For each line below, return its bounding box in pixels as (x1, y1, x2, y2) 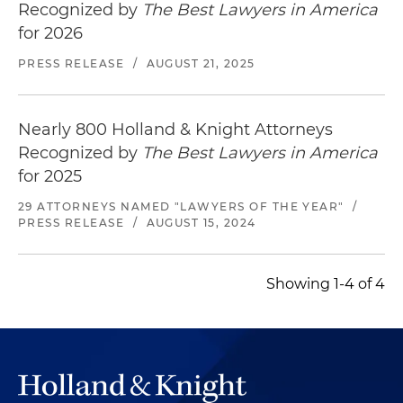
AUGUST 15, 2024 (146, 215, 256, 229)
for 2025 (18, 166, 82, 186)
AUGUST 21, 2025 (146, 56, 255, 70)
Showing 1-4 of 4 (266, 274, 385, 292)
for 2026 (18, 22, 83, 43)
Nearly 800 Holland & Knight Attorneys (18, 119, 333, 139)
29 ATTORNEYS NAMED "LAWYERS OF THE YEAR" (18, 199, 345, 213)
